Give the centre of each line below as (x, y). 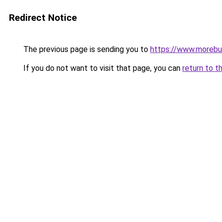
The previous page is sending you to (86, 49)
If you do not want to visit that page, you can (102, 68)
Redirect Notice (43, 18)
